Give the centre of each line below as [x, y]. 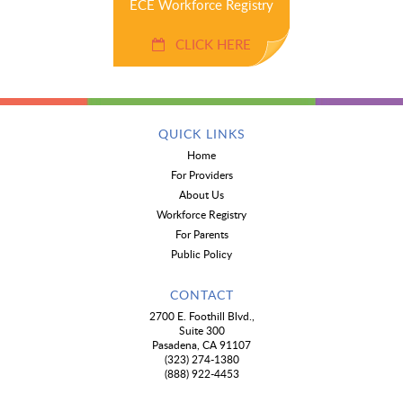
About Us [201, 195]
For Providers [201, 175]
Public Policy [201, 254]
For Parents [201, 234]
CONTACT [201, 295]
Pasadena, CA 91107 [201, 345]
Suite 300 [201, 331]
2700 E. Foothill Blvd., [201, 316]
